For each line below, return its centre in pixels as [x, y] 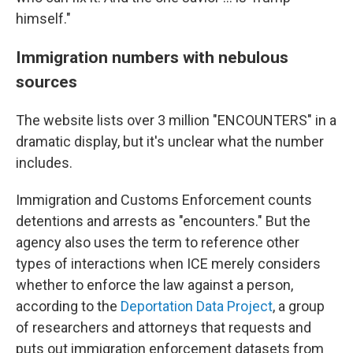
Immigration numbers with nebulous [152, 58]
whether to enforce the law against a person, [154, 285]
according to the [68, 307]
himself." [43, 19]
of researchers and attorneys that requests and [163, 328]
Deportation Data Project [197, 307]
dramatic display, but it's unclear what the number [170, 142]
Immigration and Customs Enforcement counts [164, 200]
